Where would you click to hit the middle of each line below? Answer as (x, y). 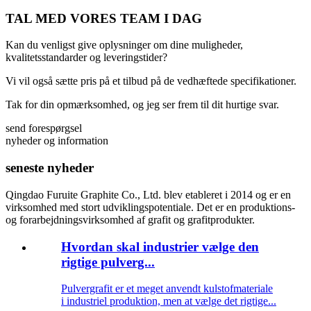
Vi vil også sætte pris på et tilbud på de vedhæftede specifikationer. (151, 81)
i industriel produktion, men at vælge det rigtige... (169, 301)
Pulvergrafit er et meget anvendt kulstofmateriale (167, 289)
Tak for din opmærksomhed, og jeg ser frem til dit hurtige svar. (142, 105)
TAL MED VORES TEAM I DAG (104, 18)
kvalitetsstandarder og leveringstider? (86, 58)
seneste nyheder (50, 168)
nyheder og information (57, 141)
